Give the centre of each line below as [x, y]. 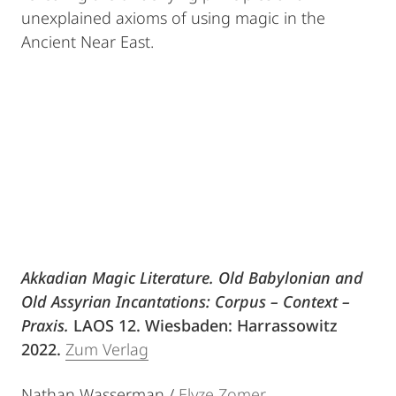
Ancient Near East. [88, 42]
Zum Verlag [107, 349]
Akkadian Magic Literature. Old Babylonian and [192, 278]
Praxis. [45, 325]
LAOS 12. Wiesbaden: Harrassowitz [203, 325]
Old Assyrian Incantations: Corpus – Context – [186, 301]
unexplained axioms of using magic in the [173, 18]
